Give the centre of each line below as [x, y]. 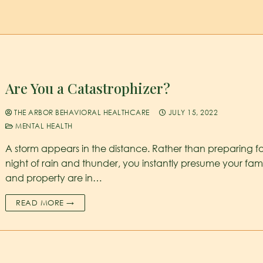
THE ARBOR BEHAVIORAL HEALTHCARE [81, 112]
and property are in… [54, 178]
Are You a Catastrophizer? [88, 88]
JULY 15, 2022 [193, 112]
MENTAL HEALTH [43, 126]
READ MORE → [45, 202]
